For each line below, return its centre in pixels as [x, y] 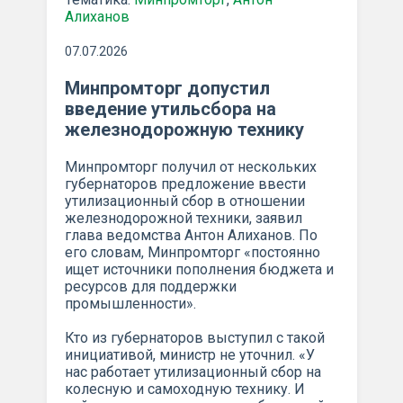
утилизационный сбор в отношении [184, 201]
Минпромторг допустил [167, 88]
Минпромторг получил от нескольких [190, 166]
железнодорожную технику [184, 129]
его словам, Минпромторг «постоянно [192, 252]
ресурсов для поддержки [150, 286]
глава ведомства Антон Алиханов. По [191, 235]
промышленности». [130, 303]
